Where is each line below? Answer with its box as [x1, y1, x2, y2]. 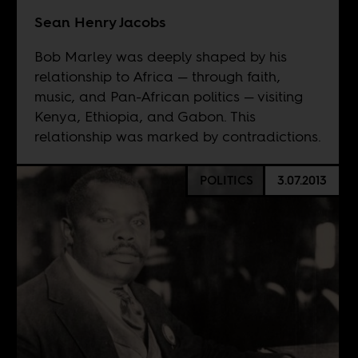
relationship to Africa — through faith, [34, 66, 280, 87]
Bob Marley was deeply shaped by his [34, 46, 287, 67]
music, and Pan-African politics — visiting [34, 86, 303, 107]
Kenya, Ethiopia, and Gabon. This [34, 106, 256, 127]
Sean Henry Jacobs [34, 12, 165, 33]
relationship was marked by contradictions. [34, 126, 321, 147]
